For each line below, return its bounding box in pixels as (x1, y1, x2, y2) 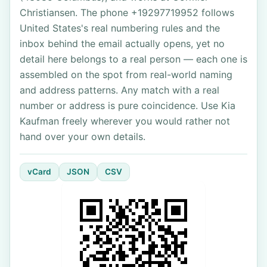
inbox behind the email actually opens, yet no (20, 38, 225, 49)
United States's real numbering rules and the (20, 22, 220, 34)
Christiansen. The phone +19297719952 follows (20, 7, 234, 18)
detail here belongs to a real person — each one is (20, 53, 247, 65)
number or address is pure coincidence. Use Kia (20, 100, 235, 111)
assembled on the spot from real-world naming (20, 69, 232, 80)
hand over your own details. (20, 131, 145, 142)
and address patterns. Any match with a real (20, 84, 219, 96)
